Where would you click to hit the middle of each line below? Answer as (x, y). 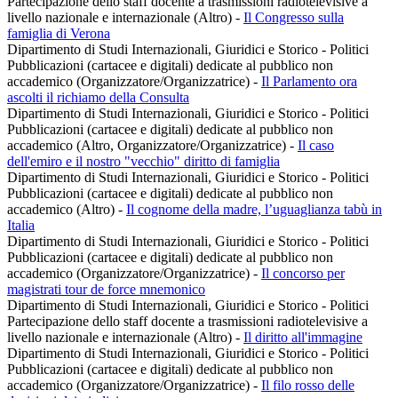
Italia (21, 226)
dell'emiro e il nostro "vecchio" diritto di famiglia (143, 162)
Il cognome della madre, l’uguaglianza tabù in (254, 210)
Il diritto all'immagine (303, 338)
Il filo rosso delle (308, 386)
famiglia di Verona (59, 34)
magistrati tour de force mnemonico (106, 290)
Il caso (316, 146)
